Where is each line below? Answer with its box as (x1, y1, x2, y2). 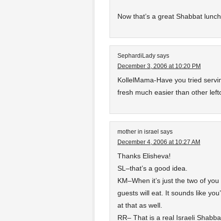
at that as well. (117, 201, 162, 209)
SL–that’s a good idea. (117, 164, 187, 172)
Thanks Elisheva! (117, 152, 171, 160)
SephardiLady (117, 52, 155, 59)
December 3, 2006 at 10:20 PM (117, 63, 201, 70)
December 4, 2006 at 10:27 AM (117, 139, 200, 146)
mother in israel (117, 128, 159, 135)
